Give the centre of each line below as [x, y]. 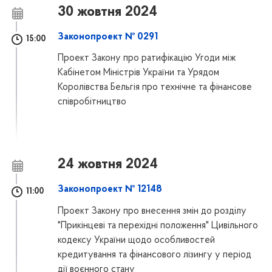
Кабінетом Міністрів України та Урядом [139, 73]
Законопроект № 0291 [108, 37]
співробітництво [92, 102]
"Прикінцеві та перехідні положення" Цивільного [158, 226]
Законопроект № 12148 [110, 190]
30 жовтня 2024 [108, 12]
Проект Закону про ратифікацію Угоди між [147, 59]
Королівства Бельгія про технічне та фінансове [155, 88]
